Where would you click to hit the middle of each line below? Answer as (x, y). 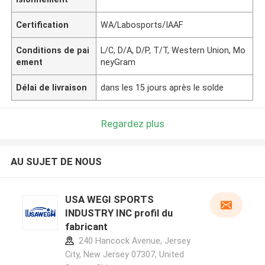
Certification (43, 25)
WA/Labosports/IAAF (142, 25)
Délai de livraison (52, 87)
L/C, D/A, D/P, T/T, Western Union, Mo (173, 50)
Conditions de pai (53, 50)
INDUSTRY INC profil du (119, 213)
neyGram (118, 62)
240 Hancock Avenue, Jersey (133, 241)
